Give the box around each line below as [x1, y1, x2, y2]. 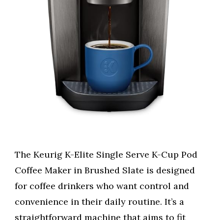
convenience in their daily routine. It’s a [15, 196, 184, 208]
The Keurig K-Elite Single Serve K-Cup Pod [15, 149, 197, 161]
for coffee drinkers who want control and [15, 180, 189, 192]
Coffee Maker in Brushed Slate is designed [15, 165, 195, 176]
